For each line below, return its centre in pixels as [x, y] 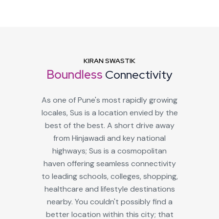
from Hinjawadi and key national [109, 138]
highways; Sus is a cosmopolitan [109, 151]
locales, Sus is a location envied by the [109, 112]
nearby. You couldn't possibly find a [109, 201]
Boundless [76, 74]
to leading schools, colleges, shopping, [109, 176]
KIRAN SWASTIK [109, 60]
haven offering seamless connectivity [109, 163]
